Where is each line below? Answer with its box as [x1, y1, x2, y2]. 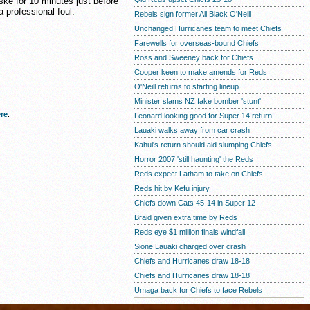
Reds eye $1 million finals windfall [134, 228, 245, 236]
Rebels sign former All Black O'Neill [134, 10, 251, 18]
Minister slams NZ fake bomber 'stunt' [134, 97, 261, 105]
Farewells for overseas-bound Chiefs [134, 39, 259, 47]
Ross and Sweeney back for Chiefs [134, 53, 253, 62]
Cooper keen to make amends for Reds [134, 68, 267, 76]
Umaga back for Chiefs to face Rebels [134, 286, 262, 294]
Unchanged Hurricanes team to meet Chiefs [134, 24, 282, 33]
